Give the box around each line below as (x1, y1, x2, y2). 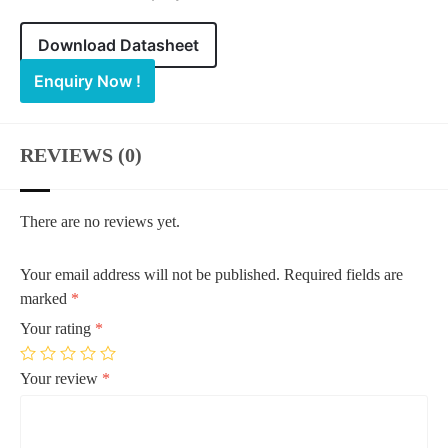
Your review (20, 370, 102, 388)
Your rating (20, 320, 95, 338)
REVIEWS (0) (20, 144, 142, 167)
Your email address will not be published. (20, 266, 280, 284)
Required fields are (284, 266, 403, 284)
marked (20, 290, 71, 308)
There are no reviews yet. (20, 213, 180, 231)
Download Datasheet (38, 35, 199, 56)
